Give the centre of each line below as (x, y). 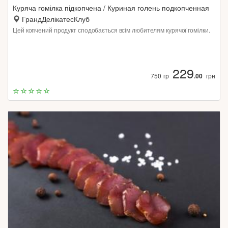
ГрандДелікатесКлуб (56, 19)
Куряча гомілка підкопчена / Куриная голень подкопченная (111, 8)
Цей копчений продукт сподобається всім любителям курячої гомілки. (111, 30)
